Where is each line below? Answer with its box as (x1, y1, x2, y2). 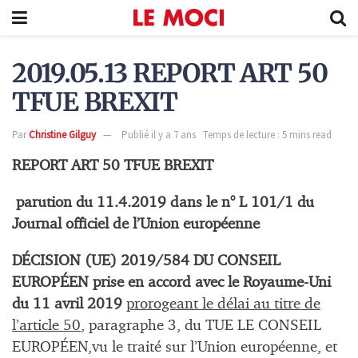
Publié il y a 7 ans (121, 127, 196, 141)
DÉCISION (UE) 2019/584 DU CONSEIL (12, 253, 280, 269)
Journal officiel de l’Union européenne (12, 217, 260, 233)
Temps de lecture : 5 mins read (203, 127, 332, 141)
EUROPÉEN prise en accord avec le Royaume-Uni (12, 275, 331, 291)
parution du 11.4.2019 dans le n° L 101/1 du (16, 195, 314, 211)
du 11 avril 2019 (12, 296, 126, 312)
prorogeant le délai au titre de (126, 296, 320, 312)
